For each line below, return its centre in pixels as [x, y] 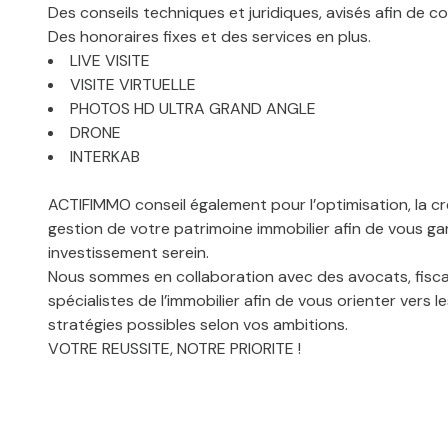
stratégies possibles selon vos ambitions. [198, 324]
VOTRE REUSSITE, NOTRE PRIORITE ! [174, 348]
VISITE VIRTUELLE [133, 84]
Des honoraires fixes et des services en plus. [209, 36]
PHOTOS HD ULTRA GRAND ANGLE [193, 108]
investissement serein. [128, 252]
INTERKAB [105, 156]
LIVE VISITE [110, 60]
